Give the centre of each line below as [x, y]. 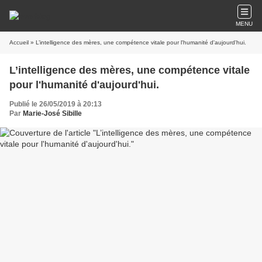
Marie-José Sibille [52, 113]
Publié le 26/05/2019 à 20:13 [56, 104]
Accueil [19, 42]
